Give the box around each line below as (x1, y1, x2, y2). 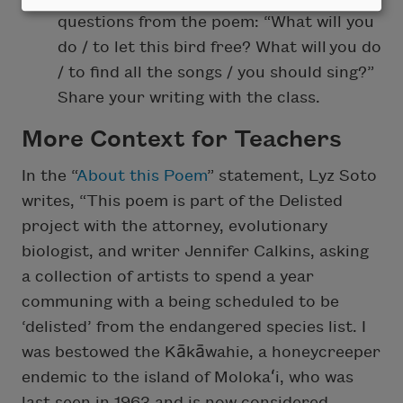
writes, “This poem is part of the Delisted (22, 193, 343, 210)
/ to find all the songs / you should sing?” (58, 64, 374, 82)
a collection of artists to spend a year (22, 268, 314, 286)
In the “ (22, 167, 76, 185)
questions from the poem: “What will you (58, 13, 374, 31)
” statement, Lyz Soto (207, 167, 377, 185)
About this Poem (76, 167, 207, 185)
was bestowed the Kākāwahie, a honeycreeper (22, 344, 381, 362)
